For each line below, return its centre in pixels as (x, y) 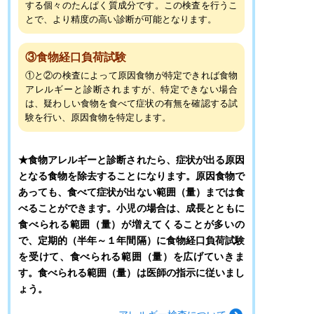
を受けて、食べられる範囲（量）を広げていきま (131, 256)
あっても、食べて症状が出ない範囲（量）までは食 (131, 192)
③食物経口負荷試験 (75, 57)
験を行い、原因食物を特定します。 (98, 118)
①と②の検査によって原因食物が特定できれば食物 (131, 76)
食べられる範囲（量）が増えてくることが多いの (131, 224)
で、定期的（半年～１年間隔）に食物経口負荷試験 (131, 240)
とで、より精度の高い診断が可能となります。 (121, 20)
